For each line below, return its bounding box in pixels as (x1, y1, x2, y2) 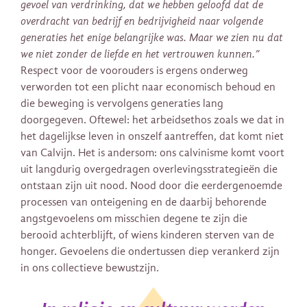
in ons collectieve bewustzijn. (21, 262, 159, 275)
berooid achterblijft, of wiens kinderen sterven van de (21, 229, 274, 242)
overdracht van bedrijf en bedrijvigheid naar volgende (21, 15, 263, 28)
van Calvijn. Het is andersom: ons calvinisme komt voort (21, 147, 284, 160)
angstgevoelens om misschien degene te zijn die (21, 212, 247, 225)
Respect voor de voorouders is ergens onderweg (21, 64, 248, 77)
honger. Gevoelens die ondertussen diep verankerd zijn (21, 245, 280, 258)
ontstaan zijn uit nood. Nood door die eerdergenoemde (21, 180, 282, 193)
